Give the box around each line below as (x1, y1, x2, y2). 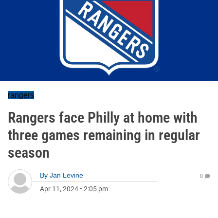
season (8, 144, 50, 161)
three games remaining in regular (8, 127, 200, 144)
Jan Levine (50, 171, 83, 179)
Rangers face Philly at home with (8, 109, 198, 126)
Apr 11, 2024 (40, 185, 78, 193)
